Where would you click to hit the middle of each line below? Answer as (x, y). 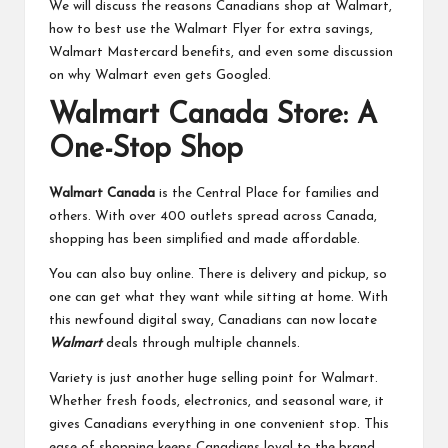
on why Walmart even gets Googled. (160, 76)
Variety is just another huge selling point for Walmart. (213, 378)
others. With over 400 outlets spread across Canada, (213, 216)
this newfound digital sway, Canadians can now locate (213, 320)
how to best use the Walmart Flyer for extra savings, (211, 30)
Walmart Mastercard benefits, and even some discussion (221, 53)
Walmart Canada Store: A (213, 116)
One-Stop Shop (146, 150)
